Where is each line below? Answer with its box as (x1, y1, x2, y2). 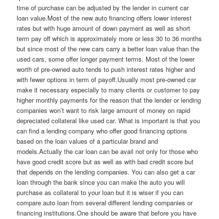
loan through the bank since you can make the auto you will (17, 177, 185, 187)
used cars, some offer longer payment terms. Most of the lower (17, 54, 195, 64)
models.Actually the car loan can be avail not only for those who (17, 147, 198, 156)
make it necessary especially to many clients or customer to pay (17, 85, 200, 95)
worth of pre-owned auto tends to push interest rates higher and (17, 65, 196, 74)
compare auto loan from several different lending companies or (17, 198, 193, 208)
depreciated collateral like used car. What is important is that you (17, 116, 200, 126)
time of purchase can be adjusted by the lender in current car (17, 3, 189, 13)
